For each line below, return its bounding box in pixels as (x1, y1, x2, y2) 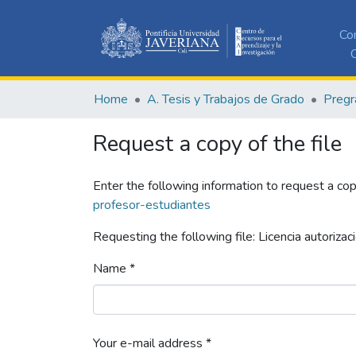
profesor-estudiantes (93, 195, 211, 214)
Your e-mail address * (93, 334, 211, 352)
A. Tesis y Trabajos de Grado (147, 90, 304, 108)
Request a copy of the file (93, 128, 342, 159)
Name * (93, 259, 135, 277)
